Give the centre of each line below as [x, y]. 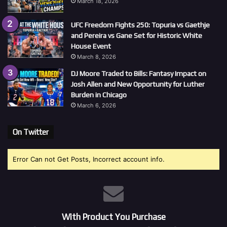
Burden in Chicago [99, 94]
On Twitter [31, 132]
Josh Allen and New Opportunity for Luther [138, 84]
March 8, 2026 [97, 56]
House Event [91, 46]
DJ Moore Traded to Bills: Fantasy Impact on [139, 73]
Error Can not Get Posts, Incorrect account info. [89, 159]
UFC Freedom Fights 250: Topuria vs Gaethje [140, 25]
